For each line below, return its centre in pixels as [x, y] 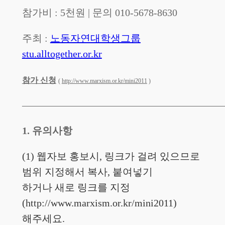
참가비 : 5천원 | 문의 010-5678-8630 [99, 13]
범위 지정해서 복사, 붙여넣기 [87, 172]
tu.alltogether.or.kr [64, 54]
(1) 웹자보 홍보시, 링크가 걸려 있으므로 [111, 156]
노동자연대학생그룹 [95, 38]
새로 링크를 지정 [92, 188]
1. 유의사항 [47, 131]
